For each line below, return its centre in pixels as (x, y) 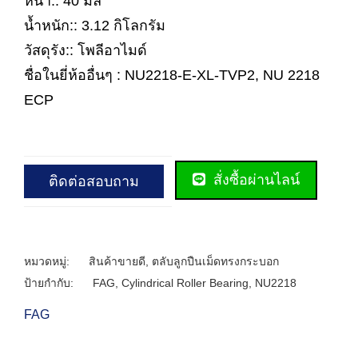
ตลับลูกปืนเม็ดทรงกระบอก (215, 261)
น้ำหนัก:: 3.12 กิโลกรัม (95, 26)
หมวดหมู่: (48, 261)
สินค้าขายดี (117, 261)
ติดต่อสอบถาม (94, 181)
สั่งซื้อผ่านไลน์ (255, 180)
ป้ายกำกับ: (50, 282)
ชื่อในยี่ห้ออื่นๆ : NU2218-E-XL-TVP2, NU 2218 (172, 75)
